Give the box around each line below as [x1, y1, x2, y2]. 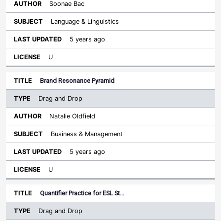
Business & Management [51, 130, 123, 138]
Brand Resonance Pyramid [40, 77, 114, 84]
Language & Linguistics [51, 18, 119, 25]
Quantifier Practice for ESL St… [40, 189, 124, 197]
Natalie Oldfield [49, 112, 95, 120]
